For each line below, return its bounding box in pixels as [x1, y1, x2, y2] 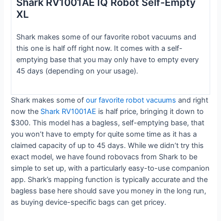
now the [11, 107, 41, 116]
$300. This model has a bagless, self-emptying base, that [11, 118, 205, 127]
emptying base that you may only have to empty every [16, 55, 199, 65]
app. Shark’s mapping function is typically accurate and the [11, 175, 208, 184]
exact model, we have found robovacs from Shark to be [11, 152, 198, 161]
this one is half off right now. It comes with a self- [16, 44, 183, 53]
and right [176, 95, 209, 105]
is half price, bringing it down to [96, 107, 204, 116]
